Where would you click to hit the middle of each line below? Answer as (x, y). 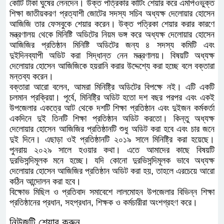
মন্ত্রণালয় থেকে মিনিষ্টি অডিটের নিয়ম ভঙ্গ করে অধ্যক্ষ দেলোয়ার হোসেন (112, 34)
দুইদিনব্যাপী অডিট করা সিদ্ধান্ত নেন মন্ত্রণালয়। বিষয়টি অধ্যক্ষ (112, 55)
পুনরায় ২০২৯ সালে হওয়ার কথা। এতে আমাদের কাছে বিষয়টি (112, 150)
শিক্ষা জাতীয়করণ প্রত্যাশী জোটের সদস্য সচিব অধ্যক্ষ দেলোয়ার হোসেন (112, 13)
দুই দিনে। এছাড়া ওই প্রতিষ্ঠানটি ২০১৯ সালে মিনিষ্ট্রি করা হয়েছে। (112, 139)
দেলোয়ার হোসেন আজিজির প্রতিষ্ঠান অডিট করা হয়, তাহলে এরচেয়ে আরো (112, 171)
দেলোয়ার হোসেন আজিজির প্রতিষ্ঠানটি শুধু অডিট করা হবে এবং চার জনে (112, 129)
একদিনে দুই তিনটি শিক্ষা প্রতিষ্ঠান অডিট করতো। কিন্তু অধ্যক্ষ (112, 118)
